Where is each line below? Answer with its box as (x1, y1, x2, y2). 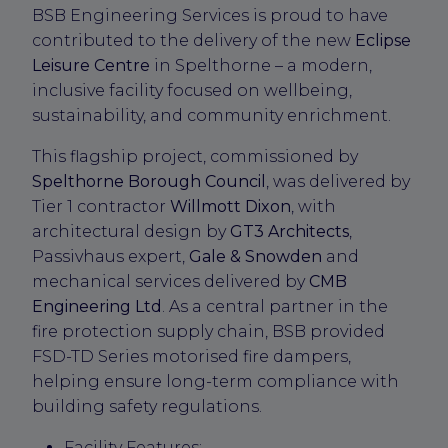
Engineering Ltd (32, 296, 162, 316)
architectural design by (32, 221, 230, 241)
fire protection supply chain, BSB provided (32, 321, 385, 341)
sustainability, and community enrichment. (32, 105, 391, 125)
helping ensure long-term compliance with (32, 371, 399, 391)
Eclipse (355, 30, 411, 50)
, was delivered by (266, 171, 410, 191)
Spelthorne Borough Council (32, 171, 266, 191)
